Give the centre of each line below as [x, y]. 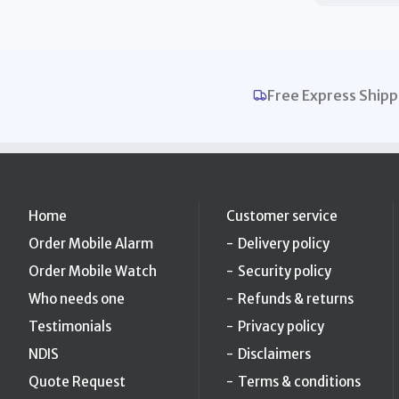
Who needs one [77, 298]
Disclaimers [274, 354]
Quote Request [77, 381]
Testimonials [70, 326]
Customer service [282, 216]
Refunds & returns [296, 298]
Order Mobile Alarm [91, 243]
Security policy [285, 271]
